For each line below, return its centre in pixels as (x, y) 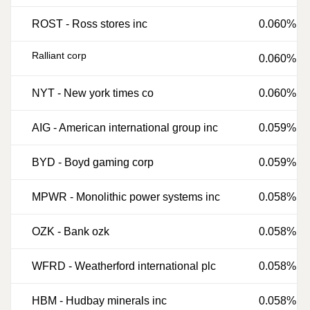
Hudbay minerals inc (116, 301)
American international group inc (138, 128)
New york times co (109, 93)
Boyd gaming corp (109, 162)
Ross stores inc (110, 24)
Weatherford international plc (145, 266)
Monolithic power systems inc (148, 197)
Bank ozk (86, 231)
